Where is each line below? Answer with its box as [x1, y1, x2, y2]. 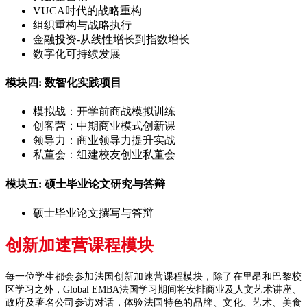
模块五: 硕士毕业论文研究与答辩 [5, 177, 165, 190]
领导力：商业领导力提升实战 [33, 134, 175, 147]
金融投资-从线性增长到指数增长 [33, 33, 190, 45]
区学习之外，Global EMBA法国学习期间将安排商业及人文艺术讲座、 [5, 284, 302, 295]
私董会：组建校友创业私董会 [33, 149, 175, 161]
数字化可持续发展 [33, 47, 121, 60]
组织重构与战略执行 [33, 19, 132, 31]
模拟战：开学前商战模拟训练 [33, 106, 175, 118]
